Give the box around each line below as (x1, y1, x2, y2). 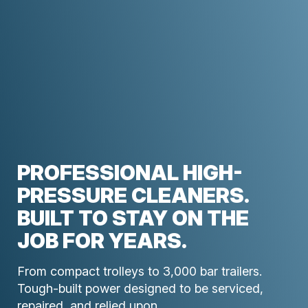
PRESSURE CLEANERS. (17, 183, 248, 208)
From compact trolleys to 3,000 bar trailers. (17, 264, 262, 279)
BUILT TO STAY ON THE (17, 206, 249, 231)
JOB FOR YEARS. (17, 228, 187, 254)
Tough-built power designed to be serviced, (17, 281, 263, 296)
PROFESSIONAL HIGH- (17, 160, 243, 186)
